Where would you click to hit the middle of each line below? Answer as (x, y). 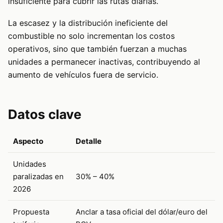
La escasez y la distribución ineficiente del (88, 23)
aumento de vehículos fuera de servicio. (83, 75)
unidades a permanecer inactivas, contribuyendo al (104, 62)
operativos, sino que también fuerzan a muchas (97, 49)
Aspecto (28, 141)
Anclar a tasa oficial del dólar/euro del (142, 212)
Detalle (89, 141)
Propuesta (31, 212)
